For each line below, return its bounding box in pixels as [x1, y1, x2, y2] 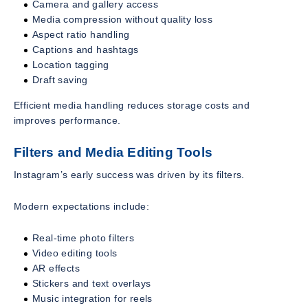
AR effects [32, 263, 80, 274]
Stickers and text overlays [32, 278, 151, 289]
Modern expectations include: [14, 201, 150, 212]
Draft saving [32, 74, 88, 85]
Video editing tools [32, 247, 118, 259]
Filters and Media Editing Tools [14, 144, 212, 159]
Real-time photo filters [32, 232, 135, 244]
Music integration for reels [32, 293, 153, 305]
